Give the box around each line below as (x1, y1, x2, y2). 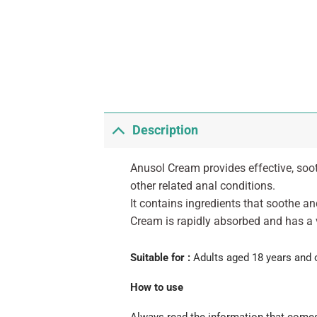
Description (132, 123, 199, 138)
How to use (129, 280, 183, 294)
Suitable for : (129, 250, 193, 264)
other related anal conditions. (129, 178, 275, 192)
